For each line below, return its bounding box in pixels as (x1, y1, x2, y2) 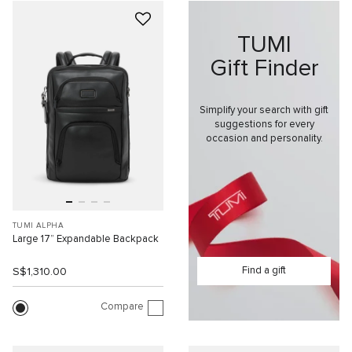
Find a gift (242, 266, 286, 277)
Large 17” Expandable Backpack (13, 234, 159, 245)
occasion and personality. (205, 133, 323, 144)
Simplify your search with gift (200, 104, 328, 115)
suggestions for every (214, 119, 314, 130)
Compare (101, 301, 144, 312)
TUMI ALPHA (13, 222, 64, 230)
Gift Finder (209, 56, 319, 80)
